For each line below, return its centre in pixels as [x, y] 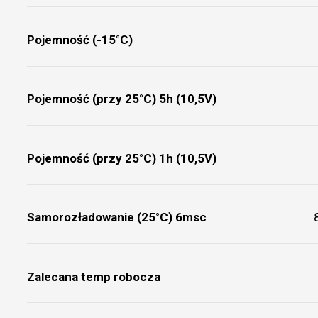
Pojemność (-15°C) [79, 40]
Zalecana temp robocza [93, 276]
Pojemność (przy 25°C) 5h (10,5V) [121, 99]
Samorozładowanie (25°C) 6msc [116, 218]
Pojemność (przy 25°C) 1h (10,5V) [121, 158]
